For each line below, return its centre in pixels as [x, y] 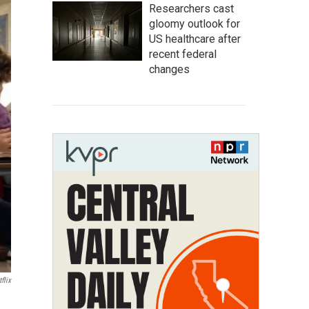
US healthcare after [195, 39]
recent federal [183, 54]
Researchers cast [191, 9]
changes [169, 69]
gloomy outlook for [195, 24]
